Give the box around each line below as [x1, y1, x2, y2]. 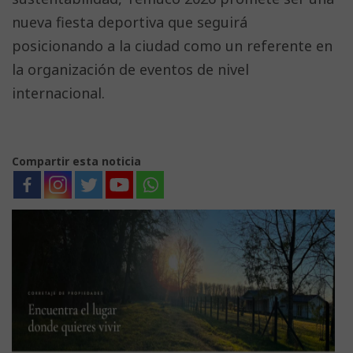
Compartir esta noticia [12, 154, 141, 169]
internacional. [12, 84, 105, 103]
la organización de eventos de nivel [12, 60, 249, 80]
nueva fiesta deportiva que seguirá [12, 13, 247, 32]
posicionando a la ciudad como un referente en [12, 36, 333, 56]
